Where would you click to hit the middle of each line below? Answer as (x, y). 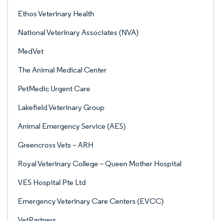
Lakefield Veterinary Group (61, 107)
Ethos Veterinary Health (56, 14)
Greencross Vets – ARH (55, 145)
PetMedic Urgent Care (54, 89)
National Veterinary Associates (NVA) (78, 32)
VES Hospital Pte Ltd (52, 182)
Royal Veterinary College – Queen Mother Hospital (100, 164)
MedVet (31, 51)
